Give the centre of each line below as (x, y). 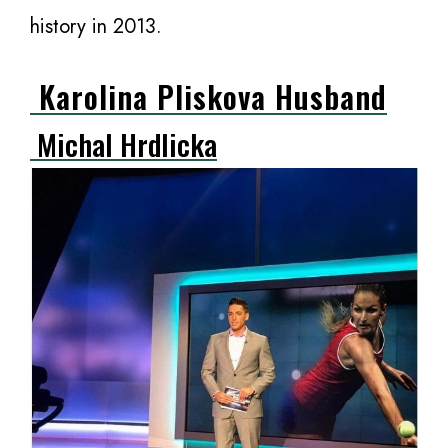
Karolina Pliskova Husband (208, 96)
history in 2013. (96, 26)
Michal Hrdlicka (123, 143)
